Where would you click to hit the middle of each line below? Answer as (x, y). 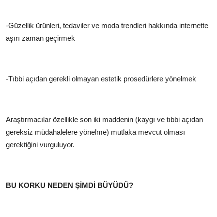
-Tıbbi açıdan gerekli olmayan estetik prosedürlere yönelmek (101, 78)
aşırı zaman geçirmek (40, 38)
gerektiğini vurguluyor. (40, 144)
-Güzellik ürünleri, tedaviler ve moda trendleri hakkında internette (107, 25)
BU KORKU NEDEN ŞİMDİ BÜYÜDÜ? (70, 185)
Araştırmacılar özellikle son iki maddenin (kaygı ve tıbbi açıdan (104, 119)
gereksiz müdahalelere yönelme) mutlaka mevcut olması (95, 132)
